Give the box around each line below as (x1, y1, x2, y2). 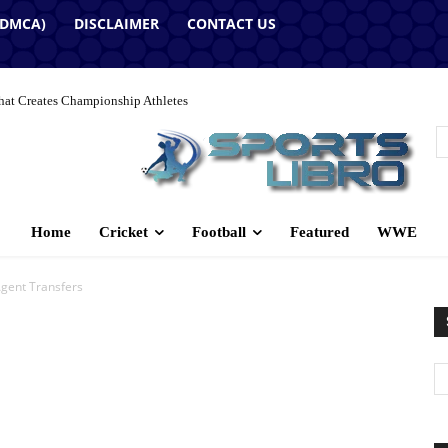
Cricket (99, 223, 148, 240)
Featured (290, 223, 349, 240)
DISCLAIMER (74, 14, 159, 33)
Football (192, 223, 246, 240)
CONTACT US (187, 14, 276, 33)
